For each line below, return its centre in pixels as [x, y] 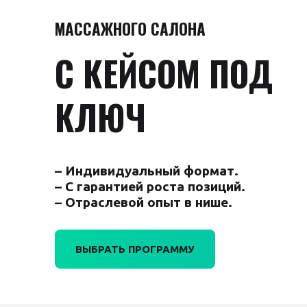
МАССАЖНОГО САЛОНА [130, 29]
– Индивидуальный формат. [147, 171]
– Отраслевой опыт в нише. [144, 202]
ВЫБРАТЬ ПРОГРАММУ [135, 249]
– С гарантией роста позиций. [150, 186]
